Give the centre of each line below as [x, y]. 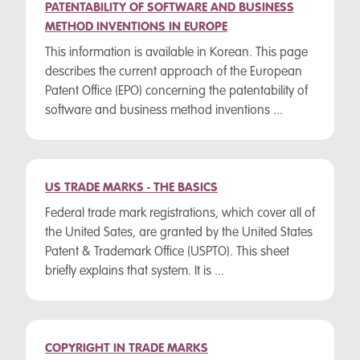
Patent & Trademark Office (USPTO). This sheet [167, 252]
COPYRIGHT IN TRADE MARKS [127, 349]
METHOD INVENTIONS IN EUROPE [136, 27]
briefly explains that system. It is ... [135, 272]
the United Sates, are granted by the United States [179, 233]
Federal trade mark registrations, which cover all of [180, 214]
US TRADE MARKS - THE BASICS [131, 188]
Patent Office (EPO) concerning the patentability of [176, 92]
